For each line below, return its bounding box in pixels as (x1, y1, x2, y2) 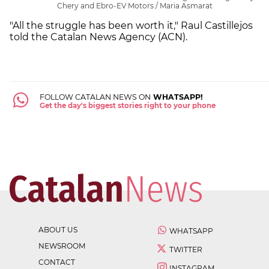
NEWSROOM (38, 241, 85, 251)
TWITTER (169, 245, 202, 255)
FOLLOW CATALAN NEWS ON (39, 92, 151, 102)
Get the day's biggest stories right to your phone (39, 101, 216, 110)
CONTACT (38, 258, 75, 267)
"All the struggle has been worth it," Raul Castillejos (10, 20, 253, 32)
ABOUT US (38, 225, 77, 235)
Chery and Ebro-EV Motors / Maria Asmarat (56, 1, 213, 11)
